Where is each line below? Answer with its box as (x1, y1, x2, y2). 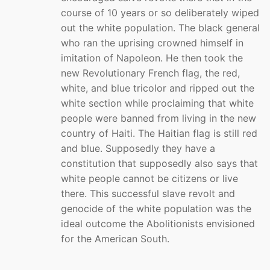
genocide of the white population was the (61, 202, 251, 215)
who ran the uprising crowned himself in (61, 37, 243, 49)
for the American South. (61, 233, 169, 245)
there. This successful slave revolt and (61, 187, 235, 200)
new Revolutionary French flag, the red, (61, 67, 240, 80)
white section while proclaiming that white (61, 97, 254, 110)
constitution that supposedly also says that (61, 157, 258, 170)
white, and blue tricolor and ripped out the (61, 82, 254, 95)
